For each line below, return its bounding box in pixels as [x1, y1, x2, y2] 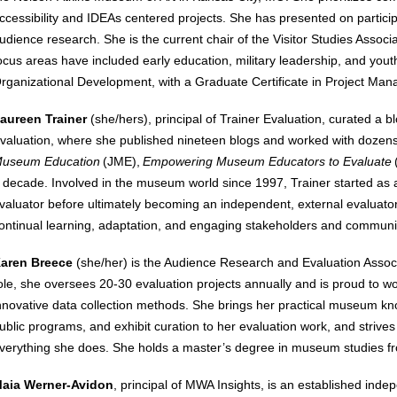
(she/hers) [87, 112, 149, 126]
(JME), [103, 154, 141, 168]
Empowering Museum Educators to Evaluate [143, 154, 393, 168]
